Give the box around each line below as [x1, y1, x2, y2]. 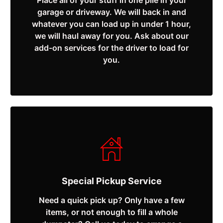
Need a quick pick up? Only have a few [38, 195, 185, 206]
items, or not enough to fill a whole [45, 207, 178, 218]
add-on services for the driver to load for [34, 43, 189, 53]
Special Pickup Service [61, 176, 162, 187]
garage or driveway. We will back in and [37, 7, 186, 17]
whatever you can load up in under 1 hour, [32, 19, 191, 29]
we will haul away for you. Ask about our [34, 31, 189, 41]
